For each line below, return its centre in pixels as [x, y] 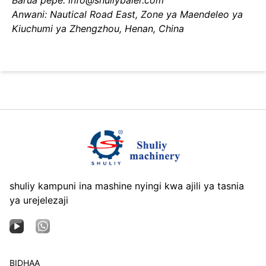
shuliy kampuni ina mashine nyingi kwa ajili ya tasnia [127, 186]
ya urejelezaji [39, 200]
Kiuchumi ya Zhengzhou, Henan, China [98, 28]
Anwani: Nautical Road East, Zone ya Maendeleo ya [127, 14]
